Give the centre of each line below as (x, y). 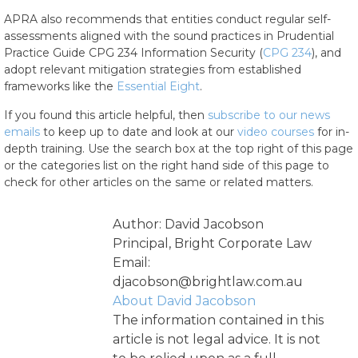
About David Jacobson (184, 301)
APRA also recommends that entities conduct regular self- (167, 19)
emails (22, 132)
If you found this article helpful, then (106, 115)
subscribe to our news (269, 115)
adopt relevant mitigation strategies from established (153, 70)
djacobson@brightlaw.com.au (207, 282)
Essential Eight (158, 86)
